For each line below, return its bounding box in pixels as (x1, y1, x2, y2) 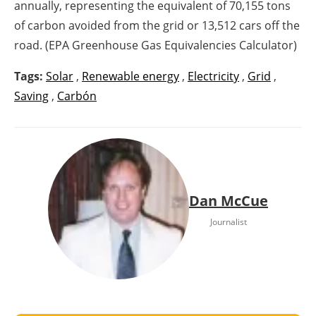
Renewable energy (82, 68, 179, 84)
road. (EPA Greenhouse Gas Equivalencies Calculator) (14, 37, 297, 53)
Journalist (210, 216, 247, 229)
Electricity (188, 68, 239, 84)
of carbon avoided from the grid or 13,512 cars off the (14, 17, 300, 33)
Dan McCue (189, 191, 268, 211)
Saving (14, 87, 49, 104)
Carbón (57, 87, 97, 104)
